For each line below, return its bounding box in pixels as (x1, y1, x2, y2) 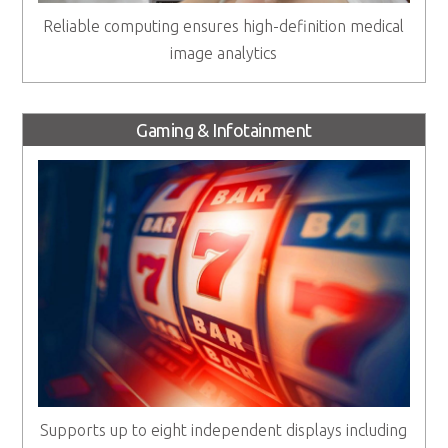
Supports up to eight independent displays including (40, 421, 408, 440)
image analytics (170, 43, 278, 62)
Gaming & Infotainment (136, 119, 312, 140)
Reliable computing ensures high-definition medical (43, 16, 405, 35)
